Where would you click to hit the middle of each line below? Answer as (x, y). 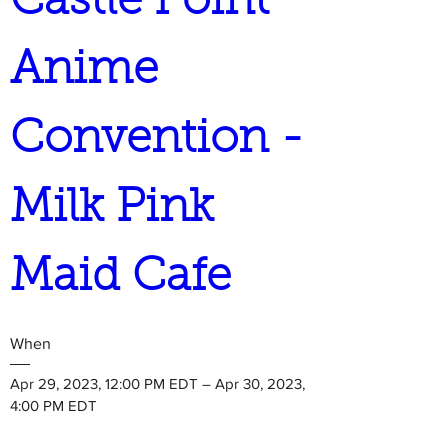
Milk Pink (112, 209)
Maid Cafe (120, 278)
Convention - (157, 140)
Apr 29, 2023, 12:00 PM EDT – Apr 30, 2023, (157, 384)
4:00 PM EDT (53, 406)
